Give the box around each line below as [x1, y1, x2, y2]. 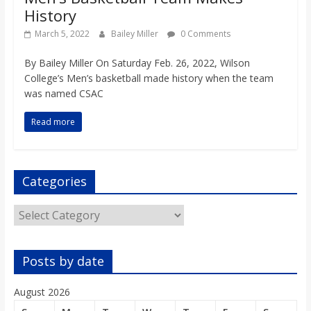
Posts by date [22, 253, 104, 270]
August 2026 [13, 285, 70, 299]
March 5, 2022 [34, 28, 90, 40]
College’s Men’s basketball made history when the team [24, 72, 274, 85]
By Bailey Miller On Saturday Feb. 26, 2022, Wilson [24, 56, 250, 70]
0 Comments [178, 28, 230, 40]
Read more [31, 116, 75, 128]
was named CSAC [24, 87, 103, 101]
